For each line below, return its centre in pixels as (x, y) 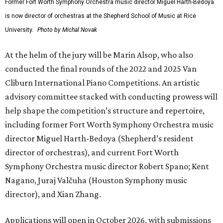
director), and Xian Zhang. (53, 194)
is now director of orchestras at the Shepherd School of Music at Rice (101, 16)
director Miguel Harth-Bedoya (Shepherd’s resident (99, 139)
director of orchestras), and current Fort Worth (92, 153)
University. (19, 30)
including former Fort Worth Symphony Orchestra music (109, 125)
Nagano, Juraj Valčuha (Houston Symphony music (96, 180)
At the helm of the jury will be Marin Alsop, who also (99, 55)
